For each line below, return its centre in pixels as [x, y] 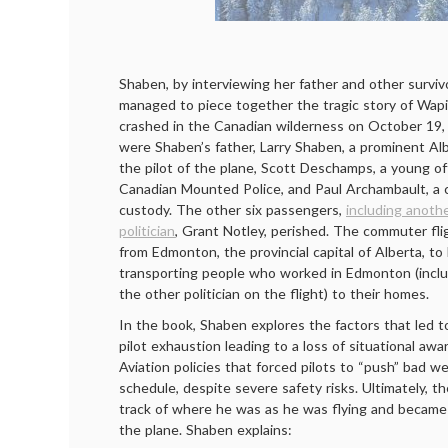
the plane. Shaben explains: [205, 429]
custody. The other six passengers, [232, 209]
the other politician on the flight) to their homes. [274, 293]
